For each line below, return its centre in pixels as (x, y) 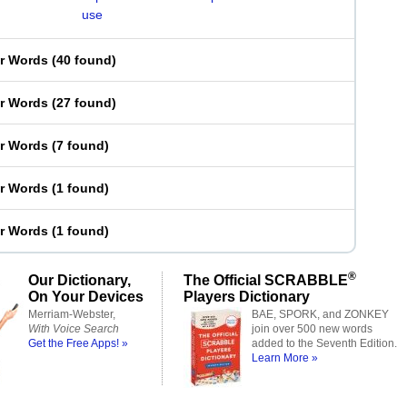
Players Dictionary (247, 296)
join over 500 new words (312, 329)
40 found (84, 60)
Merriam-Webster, (72, 314)
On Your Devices (86, 296)
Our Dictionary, (79, 280)
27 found (84, 103)
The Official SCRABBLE (266, 280)
